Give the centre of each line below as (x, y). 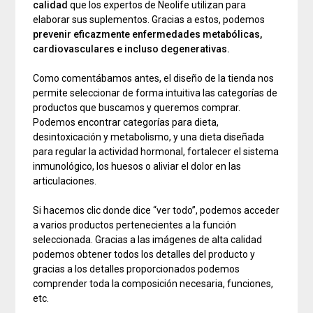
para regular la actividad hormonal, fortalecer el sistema (156, 152)
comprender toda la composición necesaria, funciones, (153, 284)
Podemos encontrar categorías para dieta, (126, 123)
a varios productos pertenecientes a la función (135, 225)
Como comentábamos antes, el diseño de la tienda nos (154, 79)
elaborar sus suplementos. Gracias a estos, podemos (149, 20)
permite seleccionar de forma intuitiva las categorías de (155, 93)
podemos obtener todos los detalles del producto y (144, 255)
